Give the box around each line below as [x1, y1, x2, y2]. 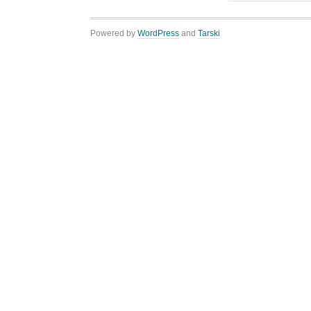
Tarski [198, 28, 220, 39]
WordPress [137, 28, 179, 39]
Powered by [90, 28, 137, 39]
